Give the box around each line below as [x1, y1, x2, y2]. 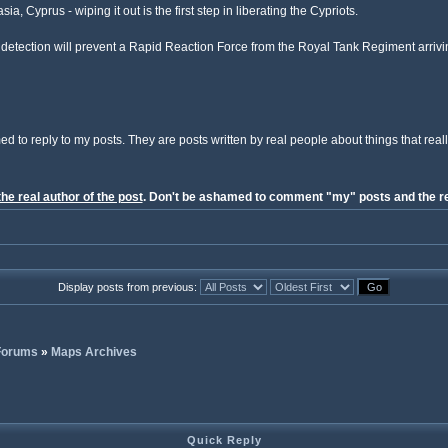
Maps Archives [50, 345, 137, 359]
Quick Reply [186, 434, 262, 446]
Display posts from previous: [58, 281, 200, 293]
